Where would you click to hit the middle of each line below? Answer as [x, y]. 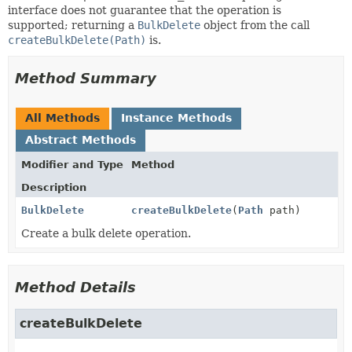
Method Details [75, 287]
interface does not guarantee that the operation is [145, 10]
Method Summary [86, 78]
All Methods [62, 118]
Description [54, 187]
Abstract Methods [81, 140]
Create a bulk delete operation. [106, 233]
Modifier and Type [72, 165]
